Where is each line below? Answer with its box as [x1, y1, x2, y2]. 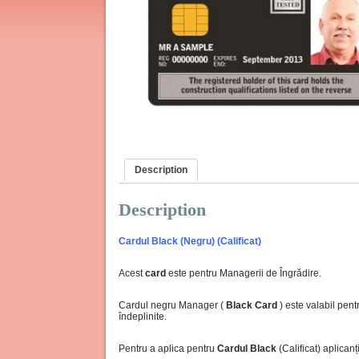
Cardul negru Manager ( [119, 299, 226, 311]
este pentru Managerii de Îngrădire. [166, 267, 321, 279]
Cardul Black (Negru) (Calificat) [119, 235, 261, 247]
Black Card [226, 299, 277, 311]
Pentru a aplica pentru [119, 342, 217, 354]
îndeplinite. [119, 310, 167, 322]
